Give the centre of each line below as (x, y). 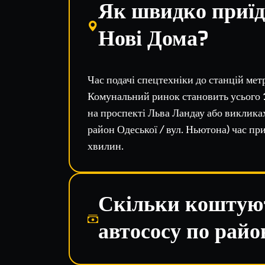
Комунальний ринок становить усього (175, 96)
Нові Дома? (153, 40)
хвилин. (105, 145)
